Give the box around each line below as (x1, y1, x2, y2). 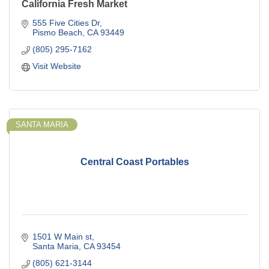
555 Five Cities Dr (32, 18, 100, 28)
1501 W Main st (32, 232, 92, 242)
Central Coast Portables (80, 156, 189, 167)
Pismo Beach (32, 28, 82, 38)
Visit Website (32, 61, 81, 71)
